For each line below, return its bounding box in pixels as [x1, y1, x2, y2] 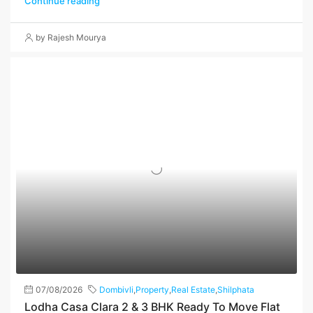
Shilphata [217, 284, 254, 295]
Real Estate [171, 284, 215, 295]
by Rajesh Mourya [36, 32, 106, 43]
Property [136, 284, 169, 295]
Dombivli [99, 284, 133, 295]
